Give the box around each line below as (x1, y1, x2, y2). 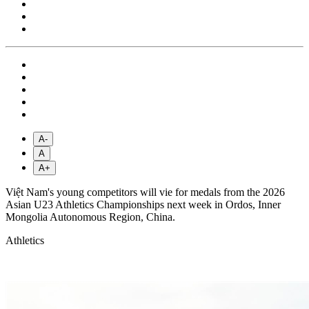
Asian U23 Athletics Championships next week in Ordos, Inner (6, 198, 281, 210)
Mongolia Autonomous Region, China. (6, 210, 175, 223)
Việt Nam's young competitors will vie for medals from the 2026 (6, 186, 285, 198)
